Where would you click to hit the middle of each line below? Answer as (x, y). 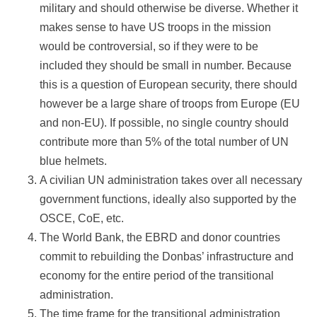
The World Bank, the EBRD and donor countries (160, 238)
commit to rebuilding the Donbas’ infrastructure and (167, 257)
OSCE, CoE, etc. (82, 219)
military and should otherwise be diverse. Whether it (169, 8)
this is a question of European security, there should (168, 85)
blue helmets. (73, 161)
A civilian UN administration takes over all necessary (171, 180)
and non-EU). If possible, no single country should (164, 123)
